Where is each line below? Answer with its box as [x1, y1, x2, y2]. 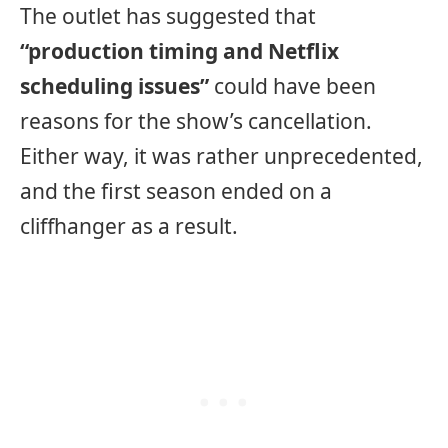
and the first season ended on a [20, 176, 332, 205]
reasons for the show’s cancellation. [20, 106, 372, 135]
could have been [209, 71, 376, 100]
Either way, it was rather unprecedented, [20, 141, 423, 170]
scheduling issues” [20, 71, 209, 100]
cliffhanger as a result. [20, 211, 238, 240]
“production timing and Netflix [20, 36, 339, 65]
